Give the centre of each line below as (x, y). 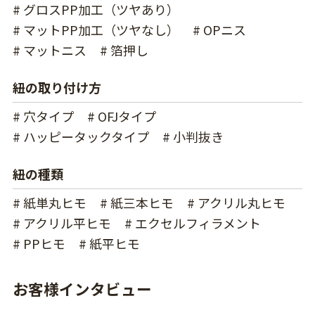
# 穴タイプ (43, 116)
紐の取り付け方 (57, 87)
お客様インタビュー (82, 288)
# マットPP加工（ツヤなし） (96, 29)
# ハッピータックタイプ (81, 136)
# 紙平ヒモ (109, 243)
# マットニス (49, 50)
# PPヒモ (39, 243)
